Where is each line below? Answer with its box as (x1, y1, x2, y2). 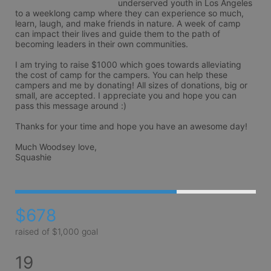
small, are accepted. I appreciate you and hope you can (15, 90, 237, 100)
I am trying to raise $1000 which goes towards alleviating (15, 59, 241, 70)
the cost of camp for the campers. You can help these (15, 70, 227, 80)
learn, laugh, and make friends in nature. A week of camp (15, 18, 241, 28)
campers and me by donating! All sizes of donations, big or (15, 80, 247, 90)
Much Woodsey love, (15, 142, 97, 152)
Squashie (15, 152, 51, 162)
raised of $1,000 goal (15, 226, 98, 237)
